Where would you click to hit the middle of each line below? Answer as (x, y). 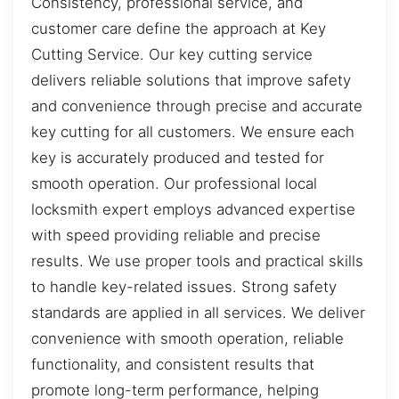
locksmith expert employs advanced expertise (193, 209)
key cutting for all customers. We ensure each (193, 131)
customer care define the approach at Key (179, 28)
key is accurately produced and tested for (178, 157)
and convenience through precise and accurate (197, 106)
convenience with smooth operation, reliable (187, 338)
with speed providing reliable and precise (176, 235)
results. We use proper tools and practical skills (197, 261)
